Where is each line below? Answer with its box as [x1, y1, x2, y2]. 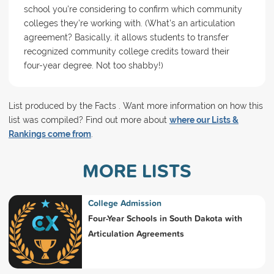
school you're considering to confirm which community [23, 4, 242, 14]
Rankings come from [8, 129, 91, 139]
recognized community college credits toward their [23, 46, 229, 56]
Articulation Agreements [87, 228, 184, 240]
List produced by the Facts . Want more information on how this [8, 101, 263, 111]
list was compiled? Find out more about [8, 115, 169, 125]
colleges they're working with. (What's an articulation [23, 18, 235, 28]
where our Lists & [169, 115, 239, 125]
